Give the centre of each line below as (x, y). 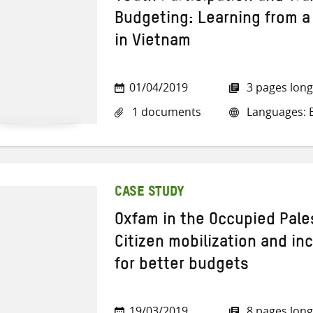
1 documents (165, 112)
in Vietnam (153, 44)
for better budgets (182, 267)
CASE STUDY (150, 193)
